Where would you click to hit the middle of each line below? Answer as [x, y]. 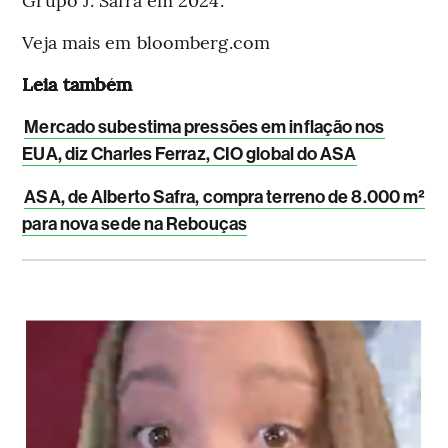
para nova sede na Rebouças [134, 223]
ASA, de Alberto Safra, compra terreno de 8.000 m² [225, 196]
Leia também [77, 83]
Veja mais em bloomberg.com [146, 41]
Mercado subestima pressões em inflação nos [204, 126]
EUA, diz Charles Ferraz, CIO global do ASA [189, 153]
